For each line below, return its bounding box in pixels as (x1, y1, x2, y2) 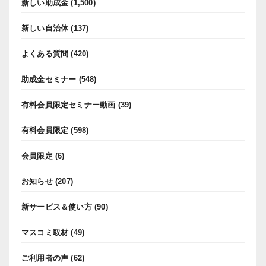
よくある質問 (21, 49, 69, 59)
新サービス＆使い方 (21, 202, 92, 212)
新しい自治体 (21, 24, 69, 33)
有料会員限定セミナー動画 (21, 100, 116, 110)
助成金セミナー (21, 75, 77, 84)
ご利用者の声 (21, 254, 69, 263)
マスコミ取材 (21, 228, 69, 237)
